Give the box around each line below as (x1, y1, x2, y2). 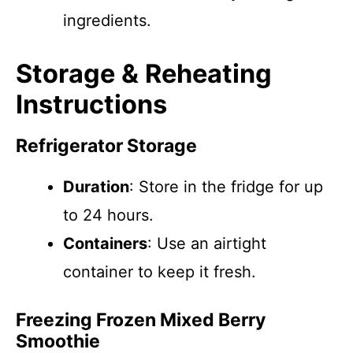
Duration (63, 177, 129, 196)
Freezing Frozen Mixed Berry (16, 309, 266, 331)
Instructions (16, 89, 167, 120)
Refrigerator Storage (16, 135, 197, 157)
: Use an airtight (147, 234, 266, 253)
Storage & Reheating (16, 58, 272, 89)
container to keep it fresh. (63, 262, 256, 281)
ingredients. (63, 11, 151, 30)
